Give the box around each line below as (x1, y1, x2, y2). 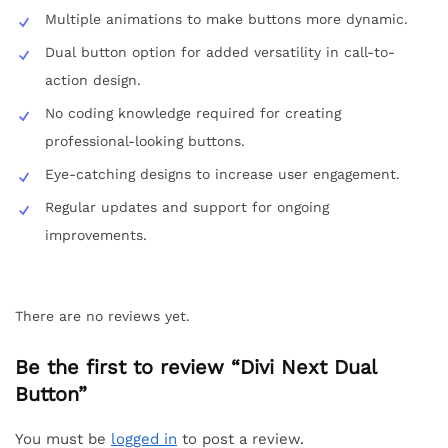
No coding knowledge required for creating (45, 104, 341, 121)
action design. (45, 71, 141, 88)
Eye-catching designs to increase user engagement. (45, 165, 400, 182)
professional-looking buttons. (45, 132, 245, 149)
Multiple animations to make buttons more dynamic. (45, 10, 408, 27)
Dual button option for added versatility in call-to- (45, 43, 395, 60)
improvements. (45, 226, 147, 243)
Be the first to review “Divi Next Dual (15, 354, 376, 379)
